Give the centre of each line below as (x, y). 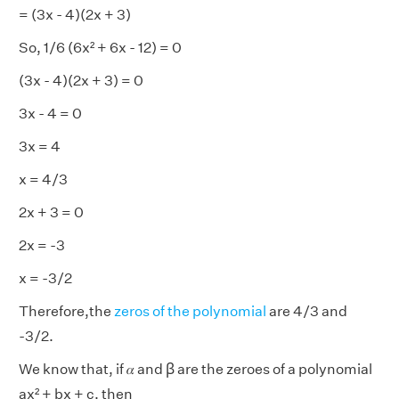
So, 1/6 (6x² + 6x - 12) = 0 (100, 48)
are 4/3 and (307, 311)
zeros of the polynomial (190, 311)
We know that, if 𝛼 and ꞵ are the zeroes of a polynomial (195, 369)
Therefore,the (66, 311)
